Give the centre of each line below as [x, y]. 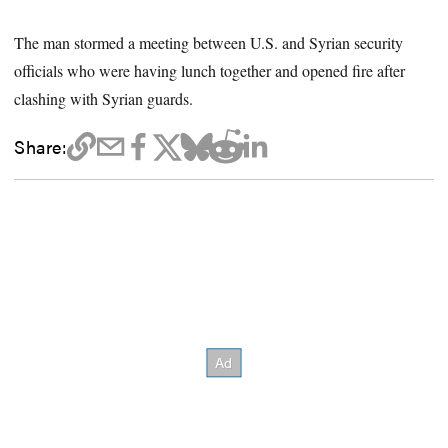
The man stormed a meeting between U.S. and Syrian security [209, 42]
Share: [40, 145]
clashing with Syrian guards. [104, 98]
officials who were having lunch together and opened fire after [210, 70]
